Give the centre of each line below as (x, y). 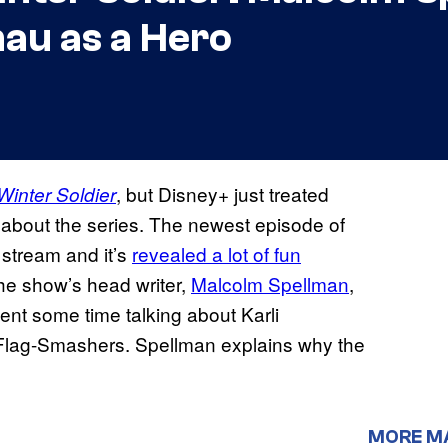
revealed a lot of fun (216, 254)
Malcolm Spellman (270, 284)
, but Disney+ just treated (222, 194)
